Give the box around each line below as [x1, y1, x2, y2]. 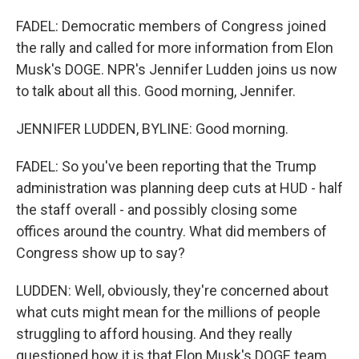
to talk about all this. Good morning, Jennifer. [16, 83, 296, 99]
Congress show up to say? [16, 244, 185, 261]
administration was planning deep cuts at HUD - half [16, 179, 343, 196]
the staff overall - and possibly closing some [16, 201, 297, 218]
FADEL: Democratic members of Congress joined [16, 18, 326, 34]
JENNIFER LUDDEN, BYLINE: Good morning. [16, 120, 288, 137]
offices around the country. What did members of [16, 223, 327, 240]
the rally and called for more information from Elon [16, 39, 333, 56]
